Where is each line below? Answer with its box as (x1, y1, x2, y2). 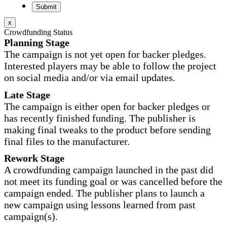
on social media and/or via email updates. (4, 72, 175, 84)
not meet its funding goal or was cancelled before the (4, 176, 222, 187)
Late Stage (4, 89, 50, 100)
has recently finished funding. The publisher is (4, 112, 196, 124)
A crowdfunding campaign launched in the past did (4, 164, 213, 176)
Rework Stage (4, 153, 64, 164)
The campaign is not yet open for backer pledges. (4, 49, 206, 60)
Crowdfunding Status (4, 28, 72, 37)
